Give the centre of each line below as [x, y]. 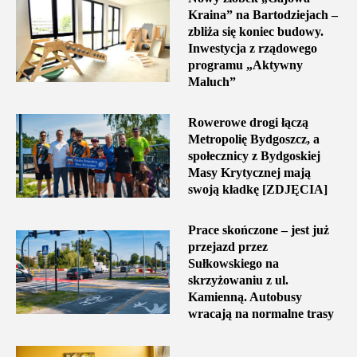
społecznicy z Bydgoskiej [254, 156]
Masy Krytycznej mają [249, 173]
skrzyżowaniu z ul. [238, 280]
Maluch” [212, 82]
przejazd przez [228, 247]
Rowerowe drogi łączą [248, 123]
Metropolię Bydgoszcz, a [253, 139]
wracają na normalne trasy [261, 314]
